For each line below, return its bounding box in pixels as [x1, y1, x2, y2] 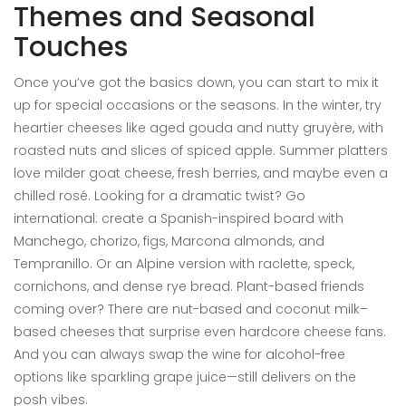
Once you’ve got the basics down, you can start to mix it [14, 73, 379, 92]
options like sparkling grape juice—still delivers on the [14, 368, 356, 387]
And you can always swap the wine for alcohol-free [14, 345, 345, 364]
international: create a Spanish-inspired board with [14, 209, 343, 228]
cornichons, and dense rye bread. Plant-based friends [14, 277, 364, 296]
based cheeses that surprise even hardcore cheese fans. [14, 323, 386, 342]
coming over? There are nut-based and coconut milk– [14, 300, 368, 319]
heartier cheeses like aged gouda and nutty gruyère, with [14, 119, 383, 138]
